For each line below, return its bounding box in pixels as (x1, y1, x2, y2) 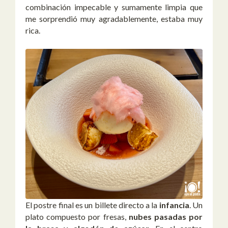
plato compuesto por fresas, (25, 212, 129, 222)
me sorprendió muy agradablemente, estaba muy (25, 13, 203, 23)
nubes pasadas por (128, 212, 203, 222)
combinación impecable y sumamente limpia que (25, 2, 203, 12)
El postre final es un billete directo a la (25, 200, 159, 210)
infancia (159, 200, 189, 210)
